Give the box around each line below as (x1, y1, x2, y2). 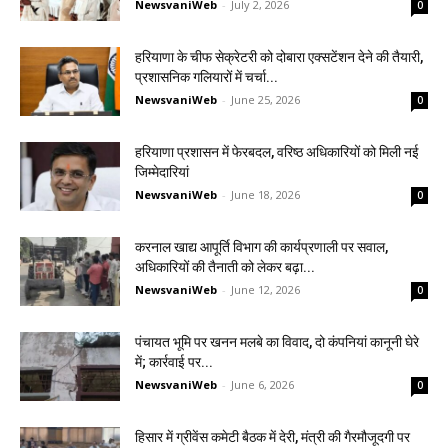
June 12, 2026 (231, 282, 300, 297)
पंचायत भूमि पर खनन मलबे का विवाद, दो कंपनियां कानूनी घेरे (135, 334, 419, 350)
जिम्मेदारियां (135, 164, 189, 180)
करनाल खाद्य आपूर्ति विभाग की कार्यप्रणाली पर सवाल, (135, 239, 388, 255)
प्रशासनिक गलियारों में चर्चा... (135, 69, 278, 85)
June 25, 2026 (231, 92, 300, 107)
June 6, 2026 (231, 377, 294, 392)
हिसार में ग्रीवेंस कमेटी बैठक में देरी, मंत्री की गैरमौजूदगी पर (135, 429, 410, 445)
